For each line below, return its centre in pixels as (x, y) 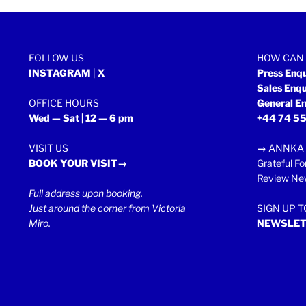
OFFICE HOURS (64, 102)
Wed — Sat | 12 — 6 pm (81, 117)
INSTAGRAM (60, 72)
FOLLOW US (56, 57)
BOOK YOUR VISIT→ (78, 163)
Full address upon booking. (86, 193)
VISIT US (48, 148)
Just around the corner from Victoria (107, 208)
